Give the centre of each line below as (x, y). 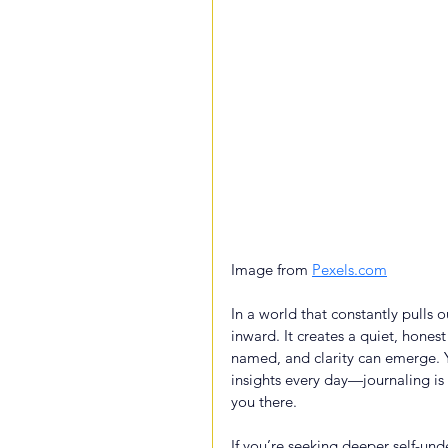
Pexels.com (349, 269)
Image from (271, 269)
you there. (264, 401)
